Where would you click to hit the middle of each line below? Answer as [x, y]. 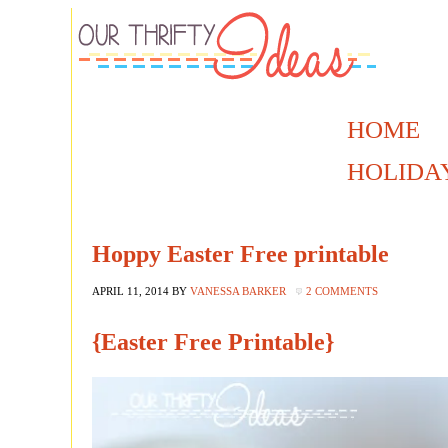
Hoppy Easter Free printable [240, 254]
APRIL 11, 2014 [130, 291]
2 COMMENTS [342, 291]
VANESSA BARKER [238, 291]
